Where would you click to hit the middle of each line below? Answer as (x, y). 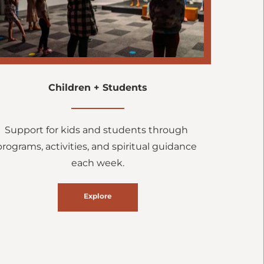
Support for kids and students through (97, 130)
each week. (98, 163)
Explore (98, 196)
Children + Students (98, 88)
